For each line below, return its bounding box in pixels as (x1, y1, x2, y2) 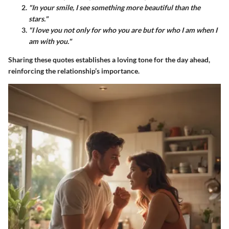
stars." (29, 14, 48, 24)
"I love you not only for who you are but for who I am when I (29, 26, 217, 35)
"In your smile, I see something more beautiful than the (29, 3, 200, 12)
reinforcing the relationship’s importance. (8, 66, 140, 76)
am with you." (29, 37, 72, 46)
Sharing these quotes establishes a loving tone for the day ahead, (8, 55, 210, 64)
